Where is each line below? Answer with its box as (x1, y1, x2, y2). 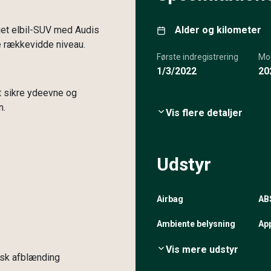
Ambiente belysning (157, 219, 235, 229)
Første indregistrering (157, 52, 238, 62)
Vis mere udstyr (166, 244, 238, 255)
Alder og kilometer (175, 24, 261, 36)
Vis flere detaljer (166, 107, 243, 119)
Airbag (157, 194, 183, 204)
